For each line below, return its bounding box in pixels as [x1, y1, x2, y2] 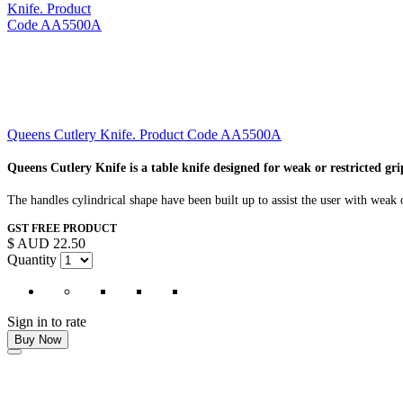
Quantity [7, 251, 57, 267]
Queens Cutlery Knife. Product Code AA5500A [7, 126, 282, 142]
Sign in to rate [7, 313, 86, 329]
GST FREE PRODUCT [7, 221, 117, 235]
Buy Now [14, 332, 61, 346]
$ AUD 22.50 [7, 235, 85, 251]
